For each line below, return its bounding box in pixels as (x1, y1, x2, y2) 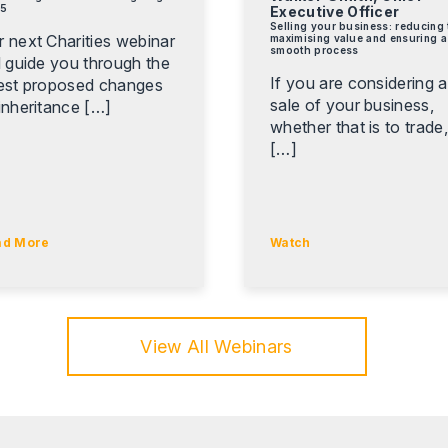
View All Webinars (140, 335, 293, 357)
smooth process (270, 43, 359, 56)
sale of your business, (270, 94, 435, 115)
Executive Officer (270, 2, 400, 20)
